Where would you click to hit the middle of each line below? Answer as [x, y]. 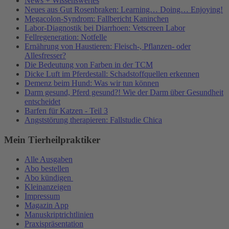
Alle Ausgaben [49, 159]
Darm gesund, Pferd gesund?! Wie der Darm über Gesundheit [124, 92]
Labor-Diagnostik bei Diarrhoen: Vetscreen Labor [105, 28]
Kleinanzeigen [48, 187]
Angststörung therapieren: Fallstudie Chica [93, 120]
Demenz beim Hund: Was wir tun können [92, 83]
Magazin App [47, 205]
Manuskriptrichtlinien [59, 215]
